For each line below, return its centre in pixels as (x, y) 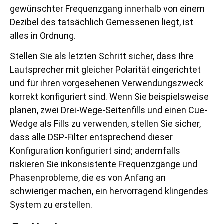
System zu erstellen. (51, 205)
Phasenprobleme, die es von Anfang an (88, 178)
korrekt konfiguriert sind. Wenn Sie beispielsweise (109, 97)
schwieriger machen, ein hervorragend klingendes (109, 191)
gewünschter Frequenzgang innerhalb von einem (107, 8)
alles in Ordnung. (43, 35)
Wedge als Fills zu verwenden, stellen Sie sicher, (105, 124)
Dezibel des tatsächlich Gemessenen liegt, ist (102, 22)
